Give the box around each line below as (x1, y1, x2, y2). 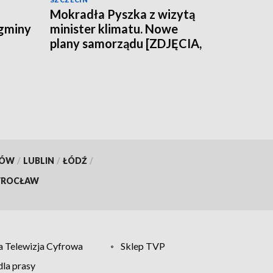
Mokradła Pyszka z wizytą (50, 7, 195, 22)
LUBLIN (23, 155, 54, 166)
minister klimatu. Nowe (50, 21, 178, 37)
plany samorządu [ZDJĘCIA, (50, 36, 202, 51)
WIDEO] (50, 51, 96, 66)
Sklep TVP (121, 239, 166, 252)
